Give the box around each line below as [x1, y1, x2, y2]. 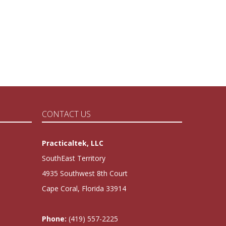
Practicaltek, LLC [42, 138, 104, 148]
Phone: [42, 214, 67, 224]
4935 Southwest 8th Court [42, 168, 128, 179]
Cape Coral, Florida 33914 [42, 184, 127, 194]
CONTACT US [42, 108, 91, 120]
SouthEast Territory [42, 153, 106, 163]
